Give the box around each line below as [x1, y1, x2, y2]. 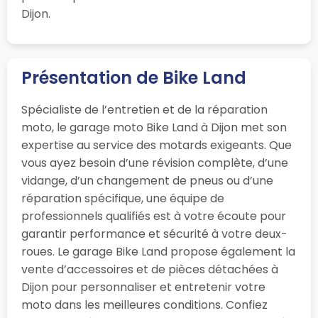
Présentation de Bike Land [21, 65, 246, 89]
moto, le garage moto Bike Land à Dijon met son [21, 119, 287, 136]
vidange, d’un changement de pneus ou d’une [21, 172, 273, 189]
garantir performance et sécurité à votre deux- [21, 225, 287, 242]
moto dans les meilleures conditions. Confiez [21, 296, 268, 313]
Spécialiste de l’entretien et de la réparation [21, 101, 268, 118]
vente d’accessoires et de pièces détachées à [21, 261, 278, 278]
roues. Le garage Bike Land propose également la [21, 243, 295, 260]
